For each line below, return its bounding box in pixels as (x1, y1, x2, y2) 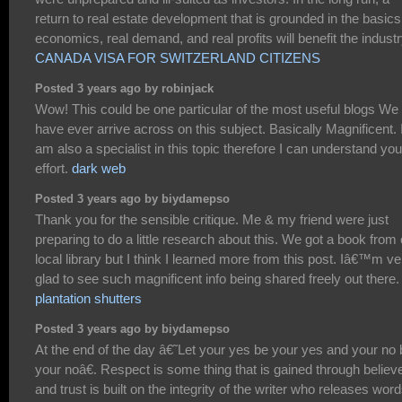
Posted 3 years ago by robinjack (35, 82, 214, 95)
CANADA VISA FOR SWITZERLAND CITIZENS (35, 50, 320, 66)
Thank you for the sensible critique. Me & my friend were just (35, 212, 389, 228)
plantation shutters (35, 291, 142, 307)
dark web (72, 161, 126, 177)
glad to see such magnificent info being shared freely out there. (35, 271, 399, 287)
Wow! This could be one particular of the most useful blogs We (35, 101, 398, 118)
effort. (35, 161, 72, 177)
